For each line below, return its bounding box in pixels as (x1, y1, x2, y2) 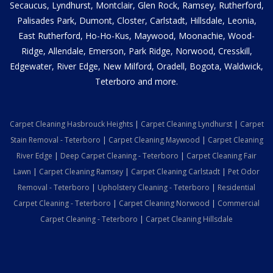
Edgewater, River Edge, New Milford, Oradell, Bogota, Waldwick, (10, 60, 263, 72)
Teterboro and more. (95, 75, 178, 87)
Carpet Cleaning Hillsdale (146, 213, 233, 224)
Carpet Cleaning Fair (186, 150, 257, 161)
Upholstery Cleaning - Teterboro (97, 182, 210, 193)
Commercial (218, 197, 260, 208)
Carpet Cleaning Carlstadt (131, 166, 220, 177)
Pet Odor (228, 166, 260, 177)
